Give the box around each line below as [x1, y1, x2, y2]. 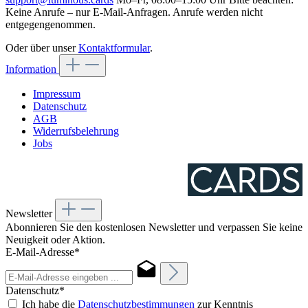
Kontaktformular [78, 41, 150, 54]
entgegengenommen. [5, 18, 96, 30]
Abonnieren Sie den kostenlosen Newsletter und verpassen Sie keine [5, 221, 302, 233]
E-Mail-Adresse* [5, 245, 80, 258]
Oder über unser [5, 41, 78, 54]
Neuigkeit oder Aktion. [5, 233, 105, 245]
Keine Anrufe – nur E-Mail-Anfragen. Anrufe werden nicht [5, 5, 263, 18]
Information [5, 63, 59, 75]
